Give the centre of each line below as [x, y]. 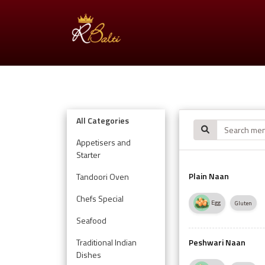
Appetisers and [103, 142]
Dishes [88, 254]
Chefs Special [100, 198]
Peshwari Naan [217, 243]
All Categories [102, 120]
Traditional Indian [106, 242]
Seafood [91, 220]
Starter [88, 154]
